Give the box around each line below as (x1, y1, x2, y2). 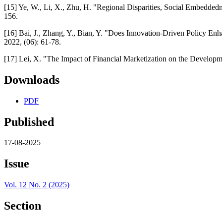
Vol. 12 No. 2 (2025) (4, 180, 69, 189)
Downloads (4, 73, 59, 86)
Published (4, 115, 54, 128)
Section (4, 199, 41, 213)
